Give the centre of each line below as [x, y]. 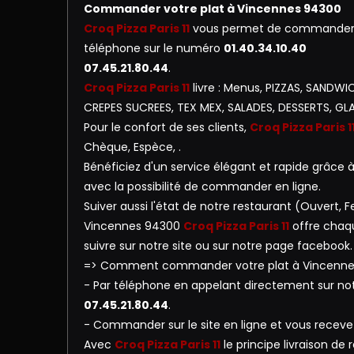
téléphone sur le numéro [154, 48]
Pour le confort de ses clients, [167, 127]
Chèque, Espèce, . [132, 147]
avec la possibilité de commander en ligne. [202, 186]
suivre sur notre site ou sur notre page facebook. [218, 246]
